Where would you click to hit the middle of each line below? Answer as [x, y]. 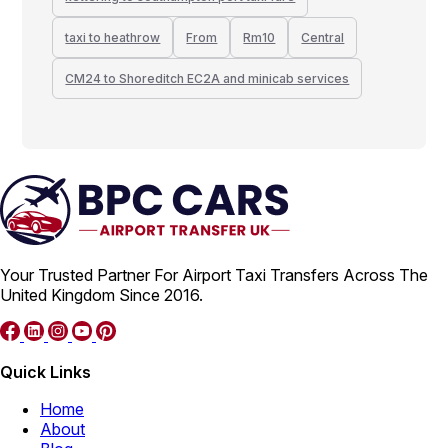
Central [323, 37]
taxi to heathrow [113, 37]
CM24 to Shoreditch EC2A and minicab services [207, 78]
